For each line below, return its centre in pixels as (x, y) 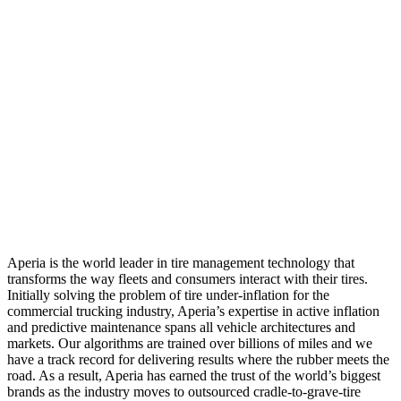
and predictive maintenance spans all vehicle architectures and (181, 328)
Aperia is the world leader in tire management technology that (181, 263)
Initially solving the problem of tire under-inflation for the (168, 295)
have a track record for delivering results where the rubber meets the (198, 360)
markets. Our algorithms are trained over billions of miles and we (190, 344)
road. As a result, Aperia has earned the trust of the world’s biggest (194, 376)
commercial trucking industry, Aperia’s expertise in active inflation (193, 311)
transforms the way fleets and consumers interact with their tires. (188, 279)
